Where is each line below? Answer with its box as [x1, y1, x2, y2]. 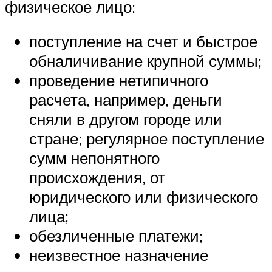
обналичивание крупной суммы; [29, 51, 262, 71]
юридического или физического [29, 187, 258, 207]
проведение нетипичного [29, 70, 208, 90]
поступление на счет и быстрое [29, 32, 257, 52]
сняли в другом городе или [29, 109, 222, 129]
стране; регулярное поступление [29, 129, 264, 149]
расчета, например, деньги [29, 90, 222, 110]
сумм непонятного [29, 148, 160, 168]
